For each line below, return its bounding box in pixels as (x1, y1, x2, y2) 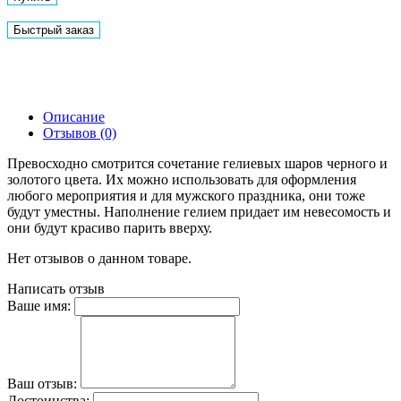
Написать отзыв (7, 280, 105, 296)
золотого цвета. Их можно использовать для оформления (7, 171, 356, 187)
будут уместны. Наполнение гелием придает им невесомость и (7, 203, 391, 219)
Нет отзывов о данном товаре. (7, 250, 192, 266)
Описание (43, 108, 105, 124)
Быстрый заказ (13, 22, 94, 37)
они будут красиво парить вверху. (7, 219, 212, 235)
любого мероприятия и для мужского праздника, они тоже (7, 187, 365, 203)
